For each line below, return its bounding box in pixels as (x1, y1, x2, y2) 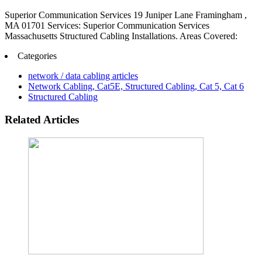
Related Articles (5, 113, 79, 126)
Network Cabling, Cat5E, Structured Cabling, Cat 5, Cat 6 (28, 81, 244, 92)
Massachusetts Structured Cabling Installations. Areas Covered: (5, 31, 237, 42)
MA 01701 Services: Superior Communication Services (5, 20, 209, 31)
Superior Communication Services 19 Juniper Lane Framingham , (5, 10, 247, 20)
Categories (18, 51, 57, 61)
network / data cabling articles (28, 71, 138, 81)
